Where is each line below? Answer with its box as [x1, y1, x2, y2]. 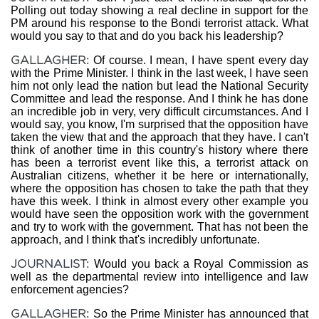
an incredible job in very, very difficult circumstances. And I [11, 105, 308, 117]
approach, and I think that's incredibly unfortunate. [11, 234, 260, 246]
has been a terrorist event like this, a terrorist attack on [11, 157, 308, 169]
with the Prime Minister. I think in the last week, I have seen [11, 67, 308, 79]
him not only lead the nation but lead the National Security [11, 80, 308, 92]
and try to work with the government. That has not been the [11, 221, 308, 233]
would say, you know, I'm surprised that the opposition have [11, 118, 308, 130]
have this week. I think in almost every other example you [11, 195, 308, 207]
